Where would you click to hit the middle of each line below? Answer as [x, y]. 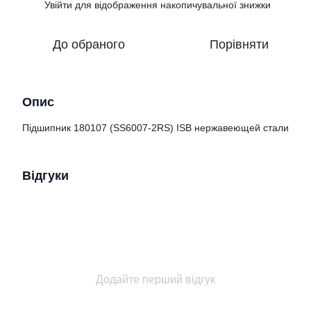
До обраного [89, 44]
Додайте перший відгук [155, 279]
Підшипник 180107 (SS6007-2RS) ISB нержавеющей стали [155, 128]
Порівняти [239, 44]
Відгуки [45, 176]
